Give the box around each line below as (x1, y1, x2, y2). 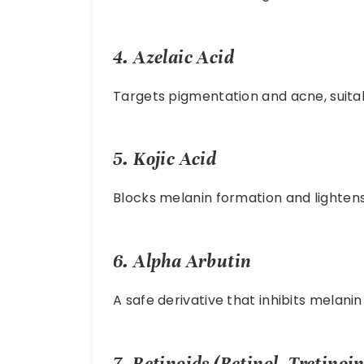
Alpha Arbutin (133, 250, 252, 273)
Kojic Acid (133, 148, 217, 171)
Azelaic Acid (133, 45, 235, 68)
